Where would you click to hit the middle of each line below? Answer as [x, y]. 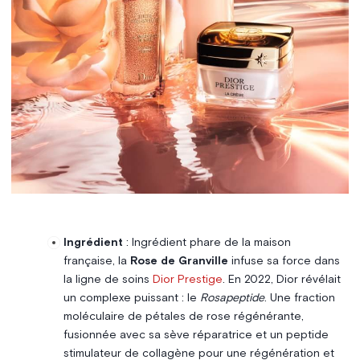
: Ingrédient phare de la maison [207, 242]
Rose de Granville [179, 261]
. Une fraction [299, 298]
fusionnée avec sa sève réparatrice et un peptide [196, 335]
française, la [96, 261]
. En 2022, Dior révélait [281, 279]
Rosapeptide [232, 298]
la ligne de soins [108, 279]
